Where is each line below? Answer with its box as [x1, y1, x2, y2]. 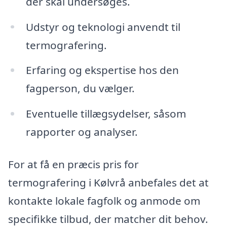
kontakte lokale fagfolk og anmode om [8, 193, 200, 208]
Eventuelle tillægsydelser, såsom [25, 106, 186, 121]
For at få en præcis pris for [8, 157, 139, 171]
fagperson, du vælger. [25, 81, 135, 96]
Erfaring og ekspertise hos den [25, 63, 179, 78]
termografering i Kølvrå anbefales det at [8, 175, 209, 190]
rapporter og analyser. [25, 125, 138, 139]
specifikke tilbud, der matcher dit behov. [8, 211, 208, 226]
